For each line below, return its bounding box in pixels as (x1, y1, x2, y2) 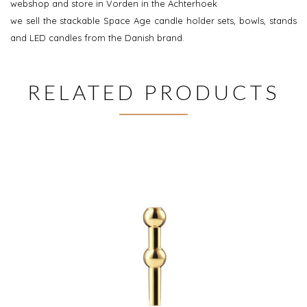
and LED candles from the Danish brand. (10, 32, 184, 44)
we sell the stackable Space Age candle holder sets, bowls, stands (10, 15, 297, 27)
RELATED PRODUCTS (27, 79, 280, 105)
